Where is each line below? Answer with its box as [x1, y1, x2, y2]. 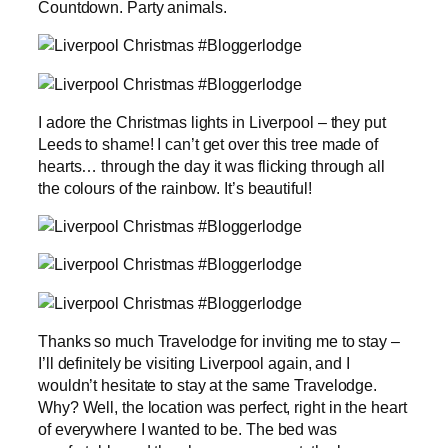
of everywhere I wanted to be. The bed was [38, 419, 337, 438]
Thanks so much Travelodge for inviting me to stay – [38, 331, 400, 350]
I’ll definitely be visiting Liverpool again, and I [38, 353, 350, 372]
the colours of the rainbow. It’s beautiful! [38, 178, 312, 197]
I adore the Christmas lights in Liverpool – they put [38, 112, 386, 131]
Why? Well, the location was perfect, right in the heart [38, 397, 407, 416]
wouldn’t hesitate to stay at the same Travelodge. [38, 375, 378, 394]
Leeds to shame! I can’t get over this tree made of [38, 134, 378, 153]
